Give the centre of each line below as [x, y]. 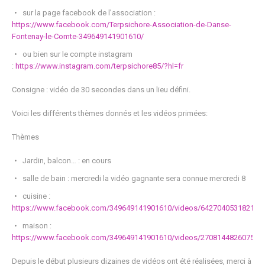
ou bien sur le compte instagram [77, 54]
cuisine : [36, 196]
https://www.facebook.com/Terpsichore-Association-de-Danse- [122, 25]
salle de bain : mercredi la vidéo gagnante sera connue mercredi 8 [134, 178]
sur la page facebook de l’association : [89, 13]
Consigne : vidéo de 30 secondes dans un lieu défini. [101, 90]
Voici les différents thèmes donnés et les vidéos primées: [110, 113]
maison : [37, 226]
